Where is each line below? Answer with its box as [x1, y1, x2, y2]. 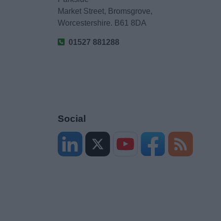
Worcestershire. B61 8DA [58, 19, 147, 27]
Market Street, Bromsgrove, [58, 7, 153, 15]
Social [58, 113, 86, 124]
